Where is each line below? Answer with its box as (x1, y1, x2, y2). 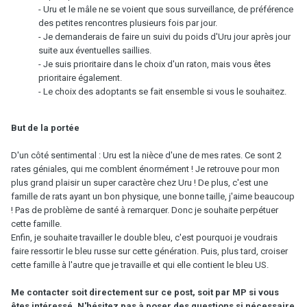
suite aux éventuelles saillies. (38, 45, 151, 56)
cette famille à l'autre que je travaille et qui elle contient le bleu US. (11, 259, 269, 270)
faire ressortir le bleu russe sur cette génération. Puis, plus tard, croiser (11, 245, 288, 256)
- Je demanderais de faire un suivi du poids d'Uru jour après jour (38, 31, 291, 42)
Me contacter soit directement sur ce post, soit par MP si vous (11, 286, 279, 297)
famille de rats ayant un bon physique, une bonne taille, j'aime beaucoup (11, 191, 295, 201)
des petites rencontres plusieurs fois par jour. (38, 17, 217, 28)
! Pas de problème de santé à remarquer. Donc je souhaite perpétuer (11, 204, 278, 215)
